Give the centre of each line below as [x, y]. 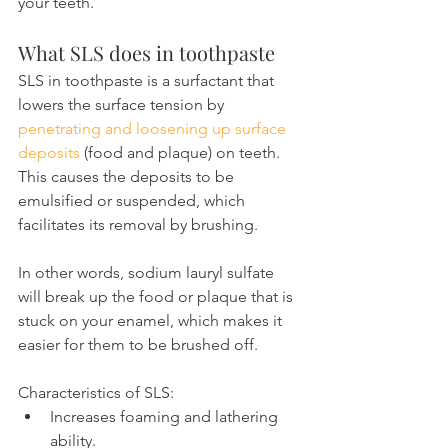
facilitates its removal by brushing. [138, 225]
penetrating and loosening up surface [154, 129]
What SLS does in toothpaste [146, 53]
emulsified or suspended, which [133, 201]
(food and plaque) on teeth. [182, 153]
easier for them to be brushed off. [138, 345]
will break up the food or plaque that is [157, 297]
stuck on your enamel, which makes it [152, 321]
